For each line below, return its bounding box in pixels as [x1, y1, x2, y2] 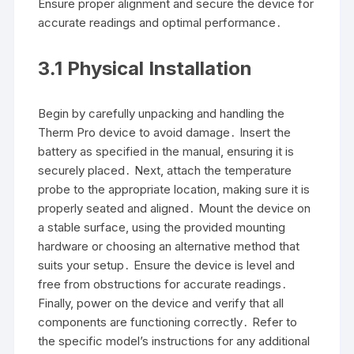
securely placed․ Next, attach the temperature [38, 162, 292, 178]
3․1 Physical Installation [38, 56, 253, 80]
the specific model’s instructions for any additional [38, 333, 311, 348]
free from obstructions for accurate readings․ [38, 276, 288, 292]
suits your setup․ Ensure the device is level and [38, 257, 296, 273]
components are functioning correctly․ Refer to [38, 314, 298, 330]
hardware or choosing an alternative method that [38, 238, 300, 254]
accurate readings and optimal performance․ [38, 14, 283, 30]
